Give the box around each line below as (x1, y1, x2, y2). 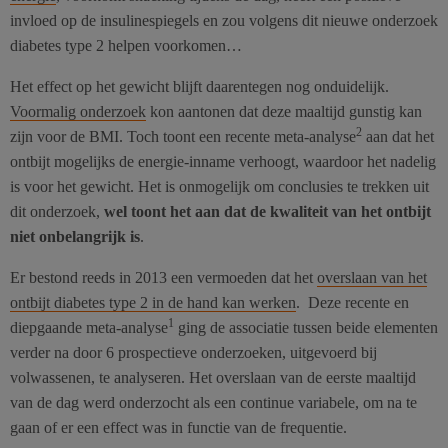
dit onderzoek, (10, 202, 104, 220)
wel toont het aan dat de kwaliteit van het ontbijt (104, 202, 431, 220)
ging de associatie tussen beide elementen (174, 318, 438, 336)
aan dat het (362, 127, 434, 145)
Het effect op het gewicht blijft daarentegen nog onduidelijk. (10, 77, 389, 95)
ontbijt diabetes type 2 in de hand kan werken (10, 293, 296, 311)
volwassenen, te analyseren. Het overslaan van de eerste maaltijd (10, 368, 416, 386)
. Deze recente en (296, 293, 409, 311)
